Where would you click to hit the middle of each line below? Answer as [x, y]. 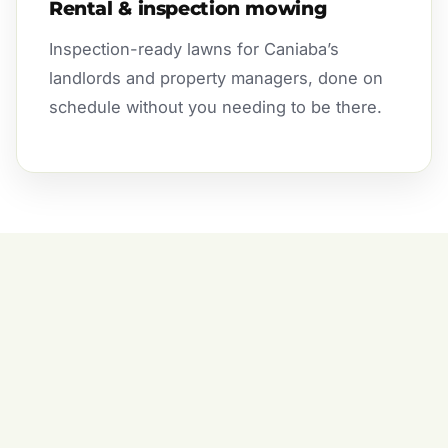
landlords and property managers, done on [216, 77]
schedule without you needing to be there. [215, 106]
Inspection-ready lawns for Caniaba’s [194, 48]
